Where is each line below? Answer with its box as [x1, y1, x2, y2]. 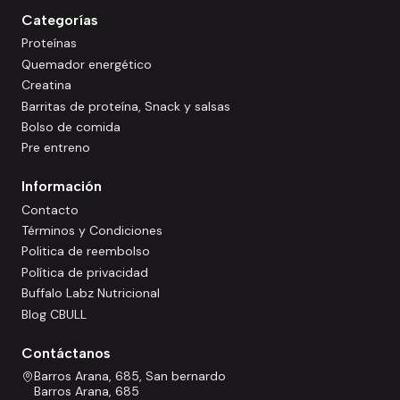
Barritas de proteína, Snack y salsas [21, 97, 230, 114]
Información [21, 178, 102, 196]
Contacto [21, 201, 79, 218]
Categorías [21, 12, 98, 29]
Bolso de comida [21, 118, 121, 135]
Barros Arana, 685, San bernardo [34, 367, 226, 384]
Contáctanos [21, 344, 111, 362]
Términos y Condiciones [21, 222, 162, 238]
